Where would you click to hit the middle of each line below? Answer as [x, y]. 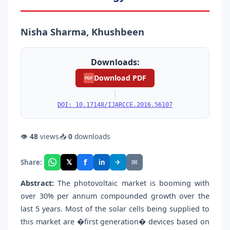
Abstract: [37, 183]
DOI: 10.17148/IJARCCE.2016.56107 [115, 105]
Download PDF [120, 78]
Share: [31, 162]
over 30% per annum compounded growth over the [115, 196]
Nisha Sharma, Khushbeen [82, 31]
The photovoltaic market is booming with [132, 183]
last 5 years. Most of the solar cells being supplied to [115, 209]
